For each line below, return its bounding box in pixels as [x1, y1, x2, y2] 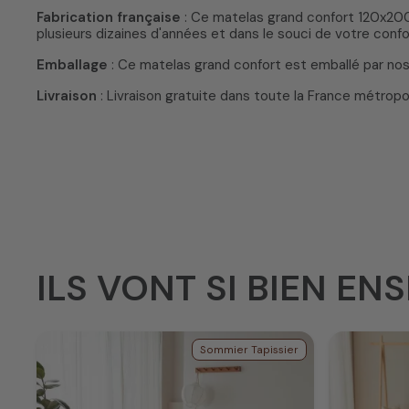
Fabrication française [37, 8, 181, 27]
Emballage [37, 56, 108, 75]
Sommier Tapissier [200, 342, 299, 358]
